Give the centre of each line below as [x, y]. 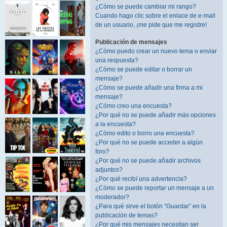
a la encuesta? [116, 124]
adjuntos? [109, 170]
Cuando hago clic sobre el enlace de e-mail [155, 16]
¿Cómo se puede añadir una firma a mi [149, 88]
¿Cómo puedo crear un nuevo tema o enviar [156, 51]
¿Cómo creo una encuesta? [134, 106]
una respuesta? [117, 60]
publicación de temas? [126, 215]
